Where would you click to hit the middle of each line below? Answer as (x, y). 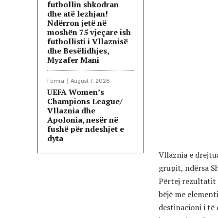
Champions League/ (85, 101)
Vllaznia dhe (71, 111)
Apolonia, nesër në (83, 120)
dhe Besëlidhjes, (78, 51)
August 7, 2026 (90, 81)
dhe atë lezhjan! (78, 14)
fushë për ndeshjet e (86, 129)
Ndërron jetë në (77, 23)
